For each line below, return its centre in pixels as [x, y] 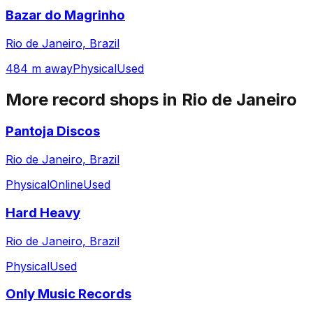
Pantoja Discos [53, 131]
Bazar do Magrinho [65, 15]
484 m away [39, 68]
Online [66, 185]
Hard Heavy [43, 212]
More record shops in [94, 99]
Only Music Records [68, 294]
